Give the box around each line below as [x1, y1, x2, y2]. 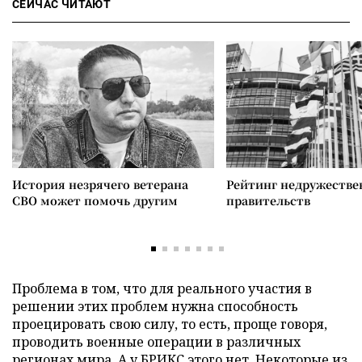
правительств [226, 192, 310, 208]
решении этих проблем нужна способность [12, 297, 298, 315]
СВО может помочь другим [12, 192, 178, 208]
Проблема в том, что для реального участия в [12, 279, 312, 297]
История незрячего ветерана [12, 175, 188, 192]
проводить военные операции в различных [12, 332, 301, 351]
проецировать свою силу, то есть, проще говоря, [12, 314, 327, 333]
